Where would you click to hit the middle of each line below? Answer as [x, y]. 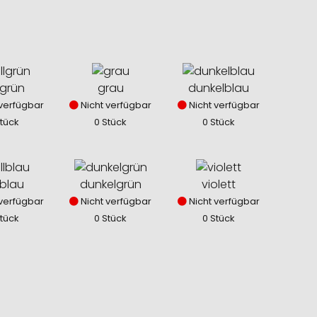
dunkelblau [219, 88]
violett [219, 185]
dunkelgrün [110, 185]
